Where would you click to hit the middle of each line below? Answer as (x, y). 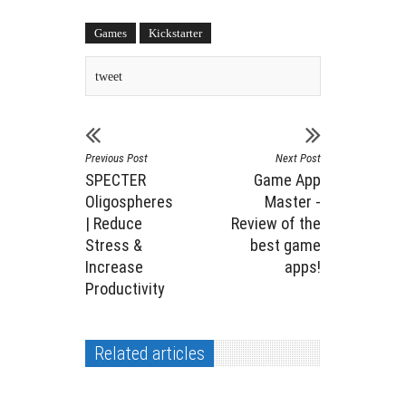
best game (285, 245)
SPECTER (116, 179)
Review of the (276, 223)
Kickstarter (175, 34)
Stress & (114, 245)
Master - (293, 201)
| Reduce (114, 223)
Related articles (150, 353)
